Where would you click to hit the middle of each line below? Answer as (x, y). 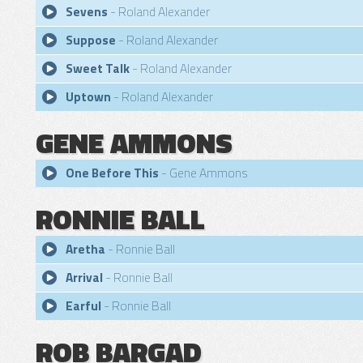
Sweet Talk (98, 68)
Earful (83, 306)
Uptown (88, 97)
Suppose (91, 40)
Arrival (84, 278)
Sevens (87, 12)
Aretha (85, 249)
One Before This (112, 173)
